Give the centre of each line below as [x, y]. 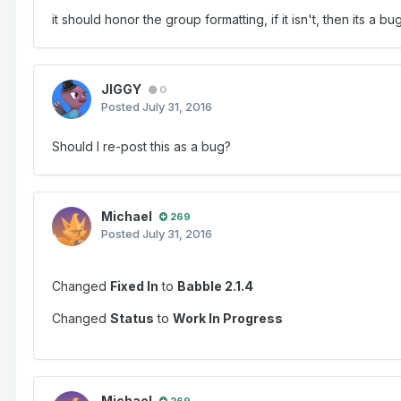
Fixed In [134, 286]
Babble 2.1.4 [215, 286]
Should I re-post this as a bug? [141, 147]
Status [132, 319]
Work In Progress [228, 319]
